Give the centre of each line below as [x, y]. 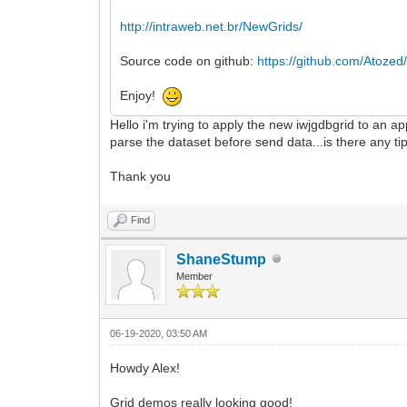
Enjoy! [142, 96]
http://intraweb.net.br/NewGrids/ [212, 26]
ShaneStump [222, 259]
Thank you [141, 176]
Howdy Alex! [145, 367]
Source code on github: [189, 60]
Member [195, 276]
